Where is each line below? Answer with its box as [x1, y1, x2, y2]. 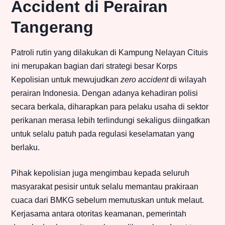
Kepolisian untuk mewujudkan [11, 75, 121, 84]
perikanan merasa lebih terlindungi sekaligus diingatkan [11, 116, 210, 125]
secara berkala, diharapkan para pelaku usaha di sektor [11, 102, 208, 111]
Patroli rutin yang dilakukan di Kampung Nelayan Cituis [11, 48, 208, 57]
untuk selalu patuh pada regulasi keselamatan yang [11, 130, 194, 139]
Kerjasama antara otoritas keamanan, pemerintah [11, 209, 186, 218]
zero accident [121, 75, 168, 84]
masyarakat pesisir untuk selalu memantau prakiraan [11, 182, 198, 191]
